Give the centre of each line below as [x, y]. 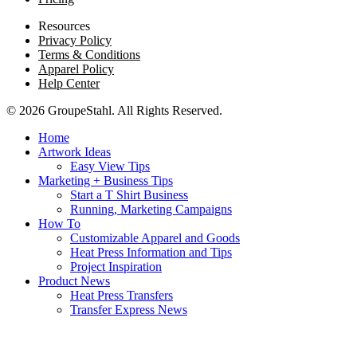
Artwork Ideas [75, 151]
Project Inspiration [116, 266]
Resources [64, 25]
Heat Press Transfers [122, 295]
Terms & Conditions [89, 54]
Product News [74, 280]
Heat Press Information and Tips [151, 252]
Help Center [69, 83]
